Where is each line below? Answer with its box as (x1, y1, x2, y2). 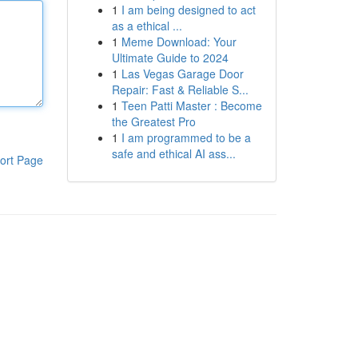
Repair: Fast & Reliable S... (111, 82, 249, 97)
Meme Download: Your (121, 34, 237, 50)
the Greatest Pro (111, 113, 196, 129)
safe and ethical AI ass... (111, 145, 236, 161)
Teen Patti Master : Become (121, 97, 262, 113)
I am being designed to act (121, 2, 256, 18)
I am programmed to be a (121, 129, 251, 145)
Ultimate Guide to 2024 (111, 50, 229, 66)
